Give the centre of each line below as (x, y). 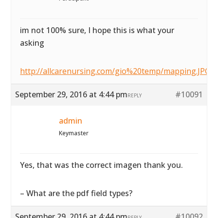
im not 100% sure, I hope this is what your (97, 30)
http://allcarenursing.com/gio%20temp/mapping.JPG (115, 71)
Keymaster (74, 133)
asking (32, 43)
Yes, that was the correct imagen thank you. (102, 165)
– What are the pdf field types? (76, 193)
